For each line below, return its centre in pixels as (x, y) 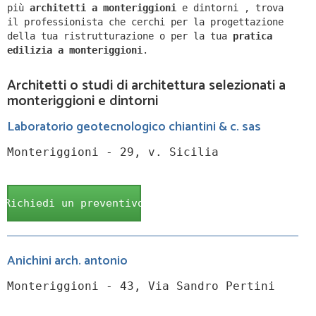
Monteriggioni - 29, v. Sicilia (113, 152)
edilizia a (38, 50)
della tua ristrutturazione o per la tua (120, 36)
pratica (253, 36)
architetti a (66, 8)
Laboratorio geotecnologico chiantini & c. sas (134, 127)
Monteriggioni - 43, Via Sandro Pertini (141, 286)
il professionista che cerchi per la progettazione (145, 22)
